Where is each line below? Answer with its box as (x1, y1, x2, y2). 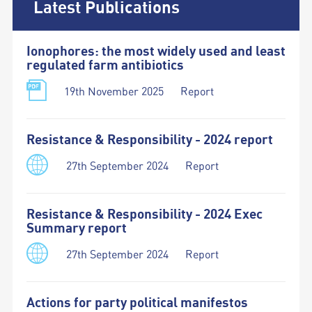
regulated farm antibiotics (26, 58, 184, 72)
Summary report (26, 221, 127, 235)
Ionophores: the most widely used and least (26, 45, 286, 58)
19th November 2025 (63, 86, 164, 97)
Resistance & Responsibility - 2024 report (26, 133, 273, 147)
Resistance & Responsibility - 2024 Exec (26, 208, 263, 221)
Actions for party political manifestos (26, 296, 248, 310)
